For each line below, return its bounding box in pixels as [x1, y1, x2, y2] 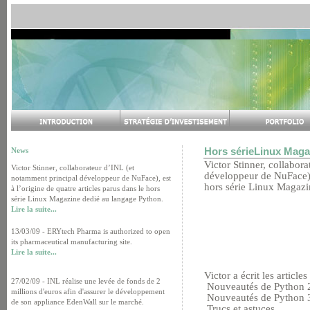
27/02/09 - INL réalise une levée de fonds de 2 [11, 277, 161, 285]
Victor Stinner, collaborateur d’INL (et [11, 163, 134, 172]
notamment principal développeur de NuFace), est [11, 174, 171, 182]
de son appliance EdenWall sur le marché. [11, 298, 144, 306]
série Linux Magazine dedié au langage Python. [11, 194, 163, 203]
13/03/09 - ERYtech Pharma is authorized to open [11, 226, 170, 235]
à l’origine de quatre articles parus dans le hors [11, 184, 160, 192]
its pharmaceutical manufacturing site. [11, 237, 132, 246]
